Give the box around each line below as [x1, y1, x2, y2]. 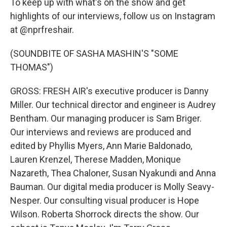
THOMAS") [10, 62, 53, 72]
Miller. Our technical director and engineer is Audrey [10, 99, 216, 110]
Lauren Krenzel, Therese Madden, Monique [10, 154, 181, 165]
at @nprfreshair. [10, 24, 74, 35]
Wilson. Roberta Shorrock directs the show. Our [10, 209, 199, 219]
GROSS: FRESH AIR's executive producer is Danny [10, 86, 209, 96]
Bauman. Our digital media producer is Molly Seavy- [10, 181, 214, 192]
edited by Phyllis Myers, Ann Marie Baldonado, [10, 140, 192, 151]
